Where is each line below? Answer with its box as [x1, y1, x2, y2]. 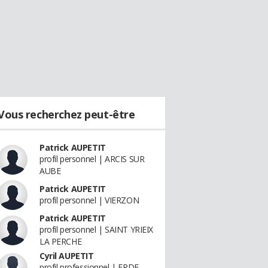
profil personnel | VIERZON [39, 194, 139, 206]
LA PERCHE [39, 236, 82, 247]
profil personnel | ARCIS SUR [39, 153, 145, 165]
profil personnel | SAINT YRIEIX [39, 224, 153, 235]
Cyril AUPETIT [39, 250, 94, 261]
